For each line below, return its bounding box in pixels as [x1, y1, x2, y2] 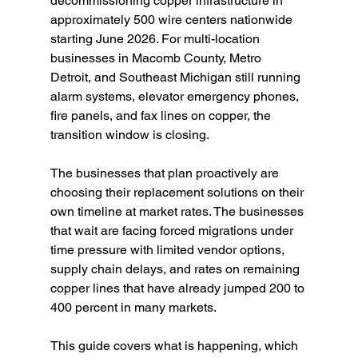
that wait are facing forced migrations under [50, 223, 296, 238]
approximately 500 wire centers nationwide [50, 12, 296, 27]
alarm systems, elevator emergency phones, [50, 89, 302, 104]
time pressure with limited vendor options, [50, 242, 288, 257]
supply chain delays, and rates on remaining [50, 261, 303, 276]
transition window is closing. [50, 127, 209, 142]
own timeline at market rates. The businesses [50, 204, 307, 219]
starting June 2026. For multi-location [50, 31, 263, 46]
